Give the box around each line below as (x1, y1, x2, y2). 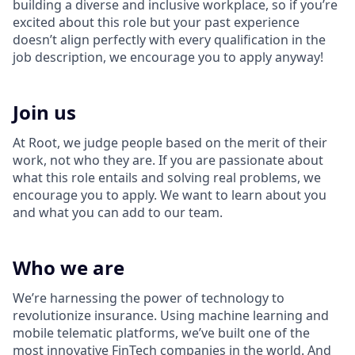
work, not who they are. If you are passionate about (13, 151, 323, 169)
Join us (13, 99, 76, 125)
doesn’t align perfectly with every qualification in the (13, 31, 326, 48)
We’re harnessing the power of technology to (13, 289, 284, 307)
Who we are (13, 254, 124, 281)
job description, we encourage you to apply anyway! (13, 48, 323, 66)
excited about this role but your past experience (13, 13, 300, 31)
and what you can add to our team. (13, 204, 223, 221)
